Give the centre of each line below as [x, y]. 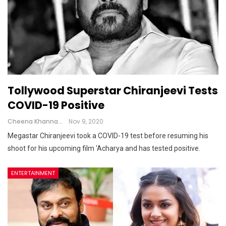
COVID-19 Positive [56, 105]
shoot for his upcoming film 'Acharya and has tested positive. [104, 148]
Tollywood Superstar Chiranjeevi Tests [113, 90]
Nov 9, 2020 [86, 121]
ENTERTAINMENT [33, 173]
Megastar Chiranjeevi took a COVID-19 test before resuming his [108, 135]
